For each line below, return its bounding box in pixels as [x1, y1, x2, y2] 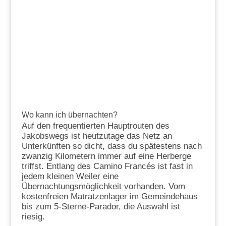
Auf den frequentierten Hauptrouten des [21, 121, 169, 131]
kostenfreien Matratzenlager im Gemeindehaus [21, 192, 198, 202]
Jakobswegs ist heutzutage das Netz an [21, 131, 172, 141]
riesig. [21, 212, 45, 222]
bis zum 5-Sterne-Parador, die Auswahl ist [21, 202, 180, 212]
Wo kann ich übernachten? [21, 110, 118, 120]
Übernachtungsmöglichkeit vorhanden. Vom [21, 182, 185, 192]
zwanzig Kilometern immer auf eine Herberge [21, 151, 191, 161]
